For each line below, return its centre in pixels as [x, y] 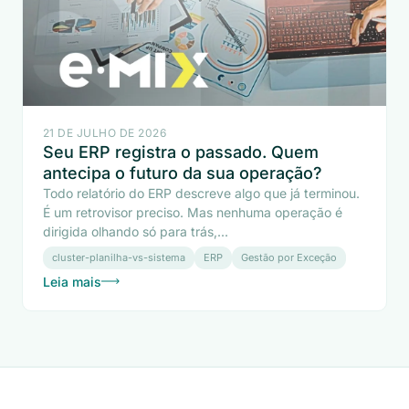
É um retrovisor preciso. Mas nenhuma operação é [193, 212]
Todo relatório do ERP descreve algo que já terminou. [201, 193]
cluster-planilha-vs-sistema [119, 257]
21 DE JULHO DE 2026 [105, 132]
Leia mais [72, 281]
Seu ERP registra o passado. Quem [181, 152]
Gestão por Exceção [289, 257]
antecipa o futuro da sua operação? [183, 173]
